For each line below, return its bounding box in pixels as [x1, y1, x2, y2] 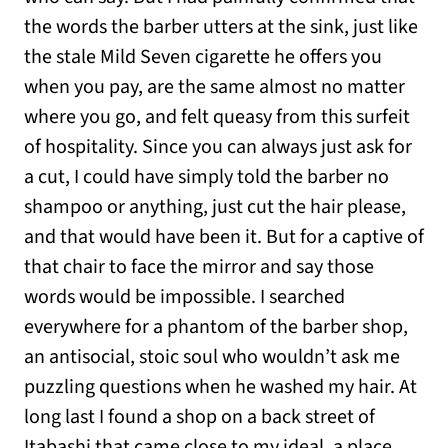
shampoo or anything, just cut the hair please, [24, 193, 406, 222]
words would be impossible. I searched [24, 283, 345, 312]
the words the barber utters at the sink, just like [24, 13, 418, 42]
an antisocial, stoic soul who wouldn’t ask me [24, 343, 400, 372]
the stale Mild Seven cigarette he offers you [24, 43, 382, 72]
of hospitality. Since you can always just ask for [24, 133, 412, 162]
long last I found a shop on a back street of [24, 403, 375, 432]
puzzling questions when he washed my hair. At [24, 373, 417, 402]
